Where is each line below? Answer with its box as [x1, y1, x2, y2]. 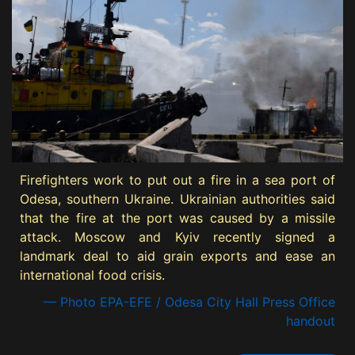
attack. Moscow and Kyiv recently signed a [20, 229, 335, 246]
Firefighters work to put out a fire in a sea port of [20, 172, 335, 189]
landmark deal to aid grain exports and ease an [20, 248, 335, 265]
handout [286, 313, 335, 330]
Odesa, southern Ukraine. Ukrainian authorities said [20, 191, 335, 208]
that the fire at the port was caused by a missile [20, 210, 335, 227]
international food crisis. [20, 267, 165, 284]
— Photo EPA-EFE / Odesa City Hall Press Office [44, 294, 335, 311]
